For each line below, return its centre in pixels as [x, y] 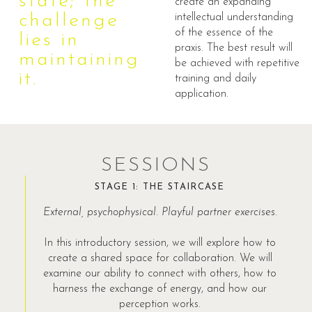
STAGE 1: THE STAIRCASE [160, 187]
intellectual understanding [234, 18]
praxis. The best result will [233, 48]
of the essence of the [224, 33]
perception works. [160, 304]
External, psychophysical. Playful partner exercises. [160, 212]
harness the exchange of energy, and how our [160, 289]
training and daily [215, 79]
